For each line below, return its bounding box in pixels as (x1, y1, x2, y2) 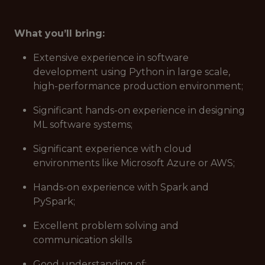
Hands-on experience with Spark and (33, 182, 209, 193)
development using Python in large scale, (33, 66, 230, 77)
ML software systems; (33, 119, 132, 130)
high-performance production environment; (33, 80, 243, 92)
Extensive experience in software (33, 52, 189, 63)
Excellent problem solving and (33, 220, 179, 231)
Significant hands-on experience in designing (33, 105, 245, 116)
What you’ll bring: (14, 28, 105, 39)
